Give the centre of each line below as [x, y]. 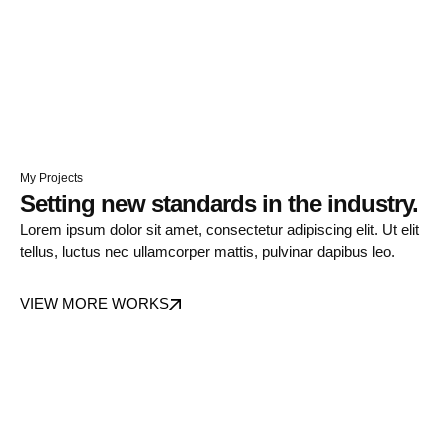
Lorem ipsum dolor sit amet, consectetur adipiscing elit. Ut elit [219, 230]
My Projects [51, 178]
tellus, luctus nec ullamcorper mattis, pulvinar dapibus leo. [207, 252]
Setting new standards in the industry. [219, 204]
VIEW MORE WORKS [94, 304]
